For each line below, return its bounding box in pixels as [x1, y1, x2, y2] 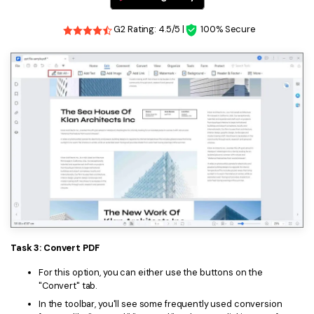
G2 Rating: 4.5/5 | [111, 23, 185, 36]
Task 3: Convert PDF [11, 242, 100, 254]
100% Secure [200, 23, 256, 36]
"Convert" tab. [39, 280, 97, 292]
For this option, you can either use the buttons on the [39, 266, 264, 279]
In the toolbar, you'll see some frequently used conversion [39, 297, 282, 310]
